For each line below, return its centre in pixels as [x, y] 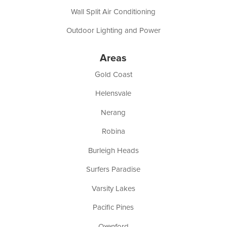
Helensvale [113, 93]
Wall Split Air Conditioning [113, 11]
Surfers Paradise [113, 169]
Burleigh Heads [113, 150]
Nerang [113, 112]
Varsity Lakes [113, 188]
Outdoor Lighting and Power [113, 30]
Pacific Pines [113, 207]
